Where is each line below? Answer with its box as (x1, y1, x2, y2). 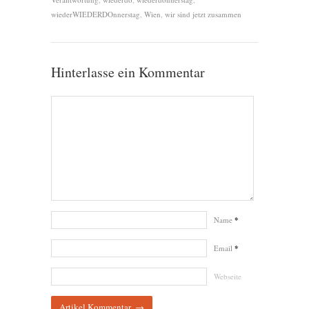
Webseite (214, 271, 241, 282)
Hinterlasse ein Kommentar (51, 63, 205, 82)
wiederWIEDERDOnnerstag (51, 9, 140, 20)
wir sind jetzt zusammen (165, 9, 241, 20)
